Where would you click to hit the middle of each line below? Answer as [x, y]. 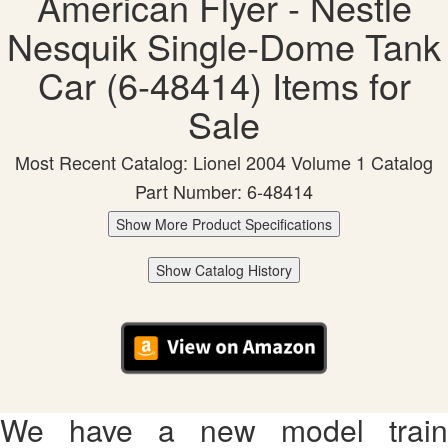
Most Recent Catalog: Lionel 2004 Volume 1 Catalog [224, 162]
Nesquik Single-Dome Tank [224, 46]
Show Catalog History [224, 270]
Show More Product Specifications [224, 224]
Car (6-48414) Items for [224, 85]
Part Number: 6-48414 [224, 191]
